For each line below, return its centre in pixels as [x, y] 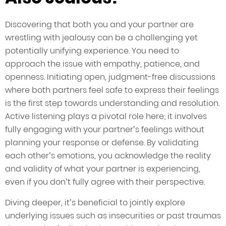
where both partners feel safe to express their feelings [112, 90]
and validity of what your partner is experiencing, [103, 169]
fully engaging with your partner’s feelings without [105, 130]
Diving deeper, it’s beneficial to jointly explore [95, 203]
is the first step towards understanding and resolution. [112, 103]
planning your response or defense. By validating [102, 143]
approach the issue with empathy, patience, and [102, 64]
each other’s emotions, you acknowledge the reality [108, 156]
